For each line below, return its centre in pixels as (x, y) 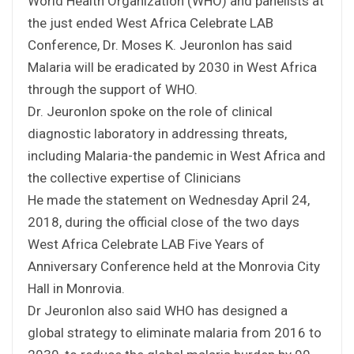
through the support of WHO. (113, 89)
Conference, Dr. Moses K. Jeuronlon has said (160, 45)
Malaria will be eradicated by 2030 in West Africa (172, 67)
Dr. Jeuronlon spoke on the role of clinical (150, 111)
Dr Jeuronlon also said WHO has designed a (158, 310)
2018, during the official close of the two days (164, 222)
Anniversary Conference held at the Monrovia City (174, 266)
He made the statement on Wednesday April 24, (169, 200)
